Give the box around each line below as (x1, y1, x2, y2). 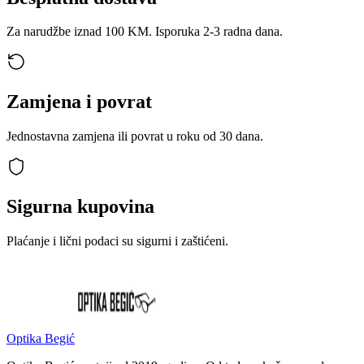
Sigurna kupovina (6, 196, 154, 218)
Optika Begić (6, 331, 75, 346)
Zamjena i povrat (6, 91, 152, 113)
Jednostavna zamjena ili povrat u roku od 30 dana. (6, 129, 263, 144)
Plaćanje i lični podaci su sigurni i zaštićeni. (6, 234, 228, 249)
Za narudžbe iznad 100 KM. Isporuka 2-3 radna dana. (6, 24, 283, 39)
